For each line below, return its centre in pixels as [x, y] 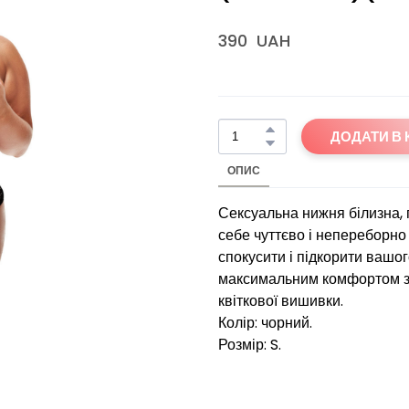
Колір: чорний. [265, 323]
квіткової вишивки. [281, 301]
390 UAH [254, 41]
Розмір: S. [250, 345]
